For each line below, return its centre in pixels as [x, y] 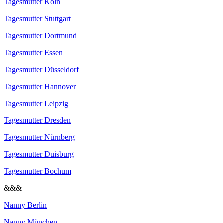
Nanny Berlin [25, 205]
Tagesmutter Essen [33, 53]
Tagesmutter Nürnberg [39, 137]
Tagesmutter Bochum [38, 171]
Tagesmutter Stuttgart [37, 19]
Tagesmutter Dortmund [40, 36]
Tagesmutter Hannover [40, 87]
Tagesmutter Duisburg [39, 154]
